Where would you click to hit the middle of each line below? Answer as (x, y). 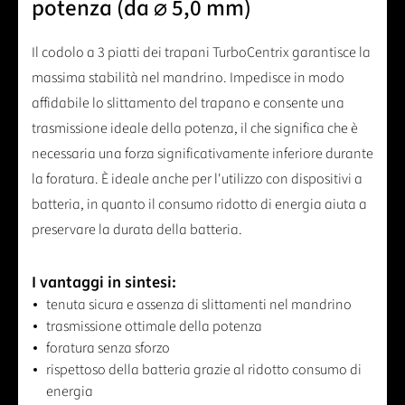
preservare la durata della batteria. (137, 230)
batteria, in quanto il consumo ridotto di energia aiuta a (199, 205)
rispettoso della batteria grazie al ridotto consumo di (204, 370)
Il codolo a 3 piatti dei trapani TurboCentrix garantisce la (201, 53)
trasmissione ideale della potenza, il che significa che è (195, 129)
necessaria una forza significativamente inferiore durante (202, 154)
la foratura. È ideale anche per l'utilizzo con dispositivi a (197, 179)
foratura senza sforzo (108, 348)
